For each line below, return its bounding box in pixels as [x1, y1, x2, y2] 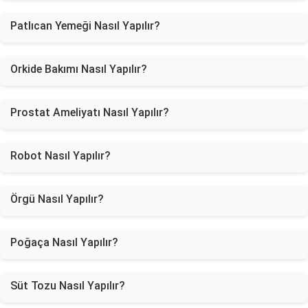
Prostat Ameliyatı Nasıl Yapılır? [10, 106, 169, 119]
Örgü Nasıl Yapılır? [10, 192, 104, 206]
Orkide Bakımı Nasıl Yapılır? [10, 63, 147, 76]
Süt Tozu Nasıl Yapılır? [10, 279, 125, 292]
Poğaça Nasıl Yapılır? [10, 236, 118, 249]
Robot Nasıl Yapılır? [10, 149, 111, 162]
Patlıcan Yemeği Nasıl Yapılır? [10, 19, 160, 32]
